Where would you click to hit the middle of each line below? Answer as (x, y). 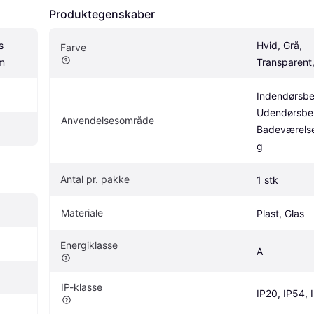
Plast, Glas (280, 213)
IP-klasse (82, 287)
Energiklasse (89, 245)
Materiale (82, 212)
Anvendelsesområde (108, 120)
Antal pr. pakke (95, 179)
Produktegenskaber (102, 14)
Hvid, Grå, (279, 45)
